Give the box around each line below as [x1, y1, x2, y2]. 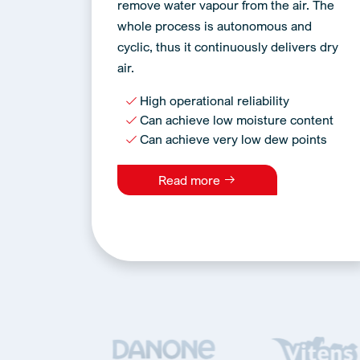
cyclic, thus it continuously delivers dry [117, 39, 338, 55]
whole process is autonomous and [117, 18, 312, 34]
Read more [158, 172, 223, 188]
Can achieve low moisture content [140, 112, 333, 128]
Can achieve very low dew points [140, 131, 327, 147]
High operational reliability [140, 92, 289, 108]
